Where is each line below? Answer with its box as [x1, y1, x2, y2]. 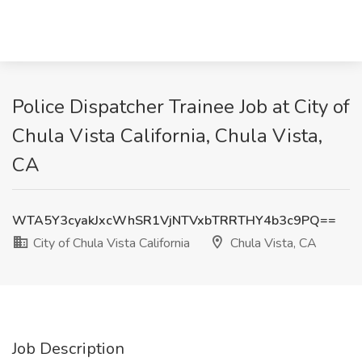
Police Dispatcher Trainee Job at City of [12, 94, 350, 120]
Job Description [12, 338, 124, 360]
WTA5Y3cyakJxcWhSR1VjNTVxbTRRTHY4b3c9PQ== [12, 212, 336, 229]
